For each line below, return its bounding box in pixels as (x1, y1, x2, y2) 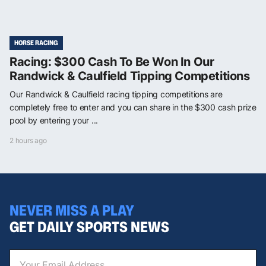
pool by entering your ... (9, 115, 99, 125)
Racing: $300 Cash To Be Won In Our (9, 54, 214, 69)
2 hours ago (9, 135, 47, 145)
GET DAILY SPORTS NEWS (9, 216, 169, 237)
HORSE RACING (14, 37, 58, 47)
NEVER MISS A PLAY (9, 199, 134, 220)
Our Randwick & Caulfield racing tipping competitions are (9, 88, 223, 99)
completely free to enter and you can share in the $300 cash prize (9, 102, 256, 112)
